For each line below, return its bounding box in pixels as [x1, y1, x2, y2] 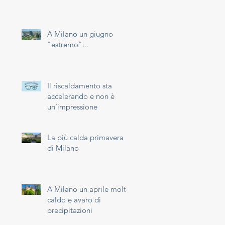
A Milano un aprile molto [47, 184, 131, 194]
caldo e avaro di [47, 195, 101, 204]
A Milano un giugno [47, 29, 113, 39]
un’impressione [47, 102, 97, 111]
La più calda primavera [47, 133, 124, 142]
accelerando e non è [47, 91, 115, 101]
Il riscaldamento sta [47, 81, 112, 90]
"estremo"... [47, 40, 88, 49]
